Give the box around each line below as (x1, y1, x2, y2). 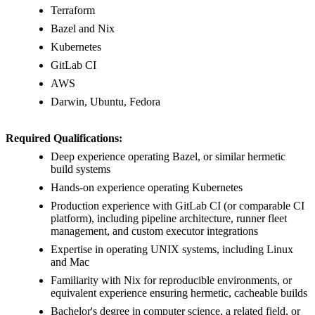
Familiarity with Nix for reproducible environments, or (51, 274, 292, 287)
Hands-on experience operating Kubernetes (51, 181, 243, 194)
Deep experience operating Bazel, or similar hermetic (51, 150, 285, 163)
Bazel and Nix (51, 22, 115, 35)
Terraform (51, 4, 95, 17)
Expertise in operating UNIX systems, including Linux (51, 243, 293, 256)
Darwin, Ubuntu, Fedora (51, 96, 160, 108)
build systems (51, 163, 110, 176)
